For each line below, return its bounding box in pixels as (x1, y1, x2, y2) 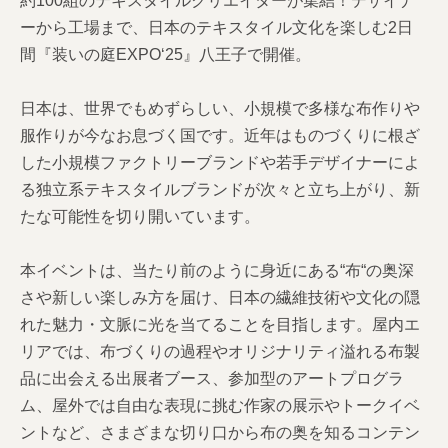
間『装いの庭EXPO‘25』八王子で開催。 (20, 46, 311, 64)
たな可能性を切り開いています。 (20, 208, 260, 226)
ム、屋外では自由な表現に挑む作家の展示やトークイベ (20, 397, 420, 415)
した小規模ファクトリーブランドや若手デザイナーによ (20, 154, 420, 172)
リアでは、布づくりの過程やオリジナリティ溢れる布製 (20, 343, 420, 361)
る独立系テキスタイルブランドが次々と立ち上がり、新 (20, 181, 420, 199)
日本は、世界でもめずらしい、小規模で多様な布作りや (20, 100, 420, 118)
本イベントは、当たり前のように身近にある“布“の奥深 (20, 262, 414, 280)
